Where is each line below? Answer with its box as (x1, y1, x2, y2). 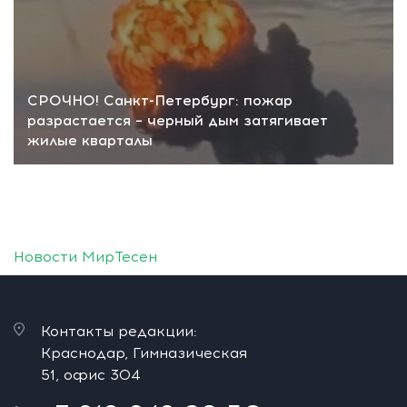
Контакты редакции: (41, 322, 197, 340)
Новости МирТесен (14, 247, 157, 265)
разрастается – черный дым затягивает (27, 111, 328, 129)
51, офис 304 (41, 365, 141, 383)
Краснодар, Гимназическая (41, 343, 247, 362)
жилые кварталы (27, 131, 153, 149)
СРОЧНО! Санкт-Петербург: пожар (27, 91, 293, 109)
